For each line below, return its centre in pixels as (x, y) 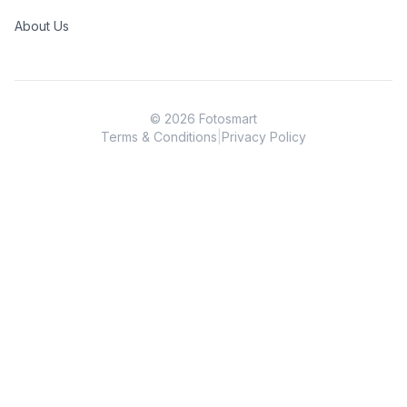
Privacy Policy (264, 137)
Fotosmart (226, 119)
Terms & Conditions (159, 137)
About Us (42, 26)
